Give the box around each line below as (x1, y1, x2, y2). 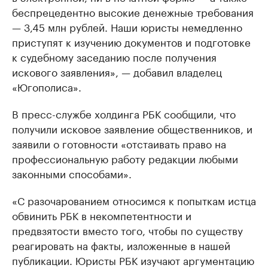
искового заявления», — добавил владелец (12, 63, 222, 79)
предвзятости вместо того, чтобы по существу (12, 222, 243, 237)
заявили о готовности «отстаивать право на (12, 135, 226, 151)
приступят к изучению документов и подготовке (12, 33, 251, 49)
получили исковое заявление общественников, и (12, 120, 252, 136)
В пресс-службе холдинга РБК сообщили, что (12, 105, 236, 121)
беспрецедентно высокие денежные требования (12, 4, 254, 19)
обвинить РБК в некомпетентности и (12, 207, 191, 223)
